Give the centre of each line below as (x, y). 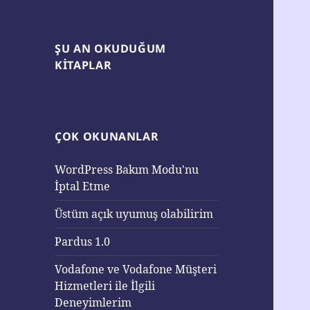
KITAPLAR (83, 65)
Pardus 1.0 (83, 242)
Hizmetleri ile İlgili (105, 286)
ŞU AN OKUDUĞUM (111, 49)
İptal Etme (83, 186)
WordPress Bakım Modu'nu (127, 170)
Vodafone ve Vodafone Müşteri (136, 270)
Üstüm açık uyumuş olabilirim (134, 214)
